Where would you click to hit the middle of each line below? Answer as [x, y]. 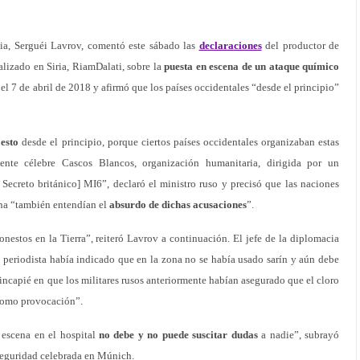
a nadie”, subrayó [299, 335]
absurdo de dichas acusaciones [178, 205]
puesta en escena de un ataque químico [252, 66]
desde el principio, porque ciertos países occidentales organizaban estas [181, 142]
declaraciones [230, 45]
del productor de [300, 45]
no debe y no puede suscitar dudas [178, 335]
